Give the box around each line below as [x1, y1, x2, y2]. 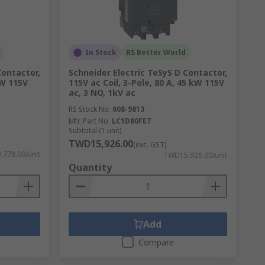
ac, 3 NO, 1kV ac [68, 87, 135, 98]
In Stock [85, 47, 117, 57]
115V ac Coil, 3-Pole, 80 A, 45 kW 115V [68, 77, 224, 88]
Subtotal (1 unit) [68, 125, 121, 135]
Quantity [68, 161, 112, 174]
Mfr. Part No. [68, 116, 110, 126]
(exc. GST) [132, 140, 166, 150]
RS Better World [125, 47, 186, 57]
